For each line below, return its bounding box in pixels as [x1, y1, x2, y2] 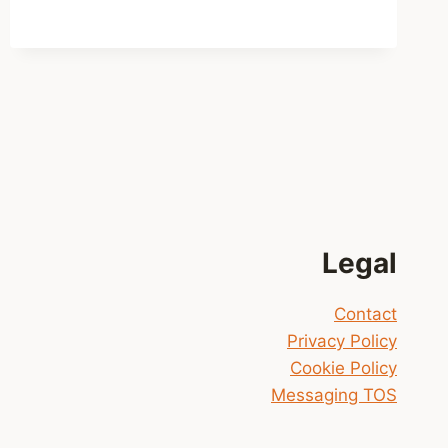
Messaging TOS [271, 385, 397, 406]
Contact [334, 304, 397, 325]
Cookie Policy [290, 358, 397, 379]
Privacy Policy [287, 331, 397, 352]
